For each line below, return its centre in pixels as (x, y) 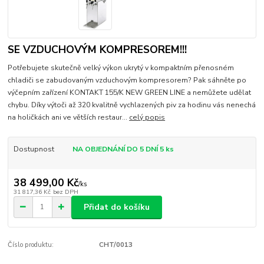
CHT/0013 (115, 245)
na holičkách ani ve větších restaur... (69, 118)
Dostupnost (34, 149)
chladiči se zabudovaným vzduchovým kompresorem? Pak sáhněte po (127, 80)
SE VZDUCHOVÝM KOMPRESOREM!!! (98, 50)
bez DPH (65, 192)
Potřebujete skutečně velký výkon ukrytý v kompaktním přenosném (121, 68)
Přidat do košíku (117, 207)
